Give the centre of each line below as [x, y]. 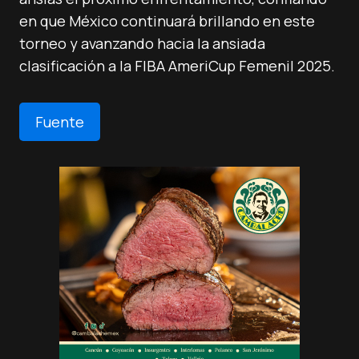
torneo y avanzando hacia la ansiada [142, 43]
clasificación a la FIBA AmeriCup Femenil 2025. [177, 66]
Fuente [60, 122]
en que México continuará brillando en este [167, 21]
